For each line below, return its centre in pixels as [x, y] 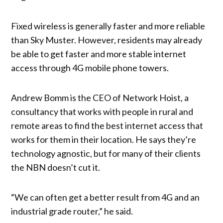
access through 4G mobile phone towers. [90, 67]
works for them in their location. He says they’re [104, 139]
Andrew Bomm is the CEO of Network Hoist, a [100, 97]
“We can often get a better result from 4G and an [106, 197]
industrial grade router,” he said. [72, 211]
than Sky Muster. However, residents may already [107, 40]
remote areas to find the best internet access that [107, 125]
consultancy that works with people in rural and [102, 111]
